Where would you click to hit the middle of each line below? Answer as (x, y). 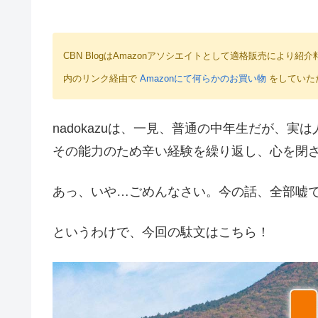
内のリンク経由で (102, 78)
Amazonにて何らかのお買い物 (203, 78)
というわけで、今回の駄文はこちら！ (161, 232)
